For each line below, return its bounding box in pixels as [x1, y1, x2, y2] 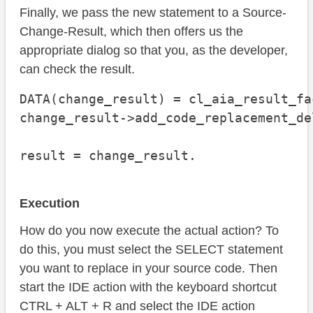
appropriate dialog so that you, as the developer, [20, 43, 288, 58]
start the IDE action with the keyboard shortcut [20, 280, 277, 295]
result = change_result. [20, 148, 196, 163]
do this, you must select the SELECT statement [20, 242, 283, 257]
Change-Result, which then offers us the [20, 24, 243, 39]
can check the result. [20, 62, 135, 77]
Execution [20, 196, 80, 211]
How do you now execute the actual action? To [20, 224, 279, 238]
